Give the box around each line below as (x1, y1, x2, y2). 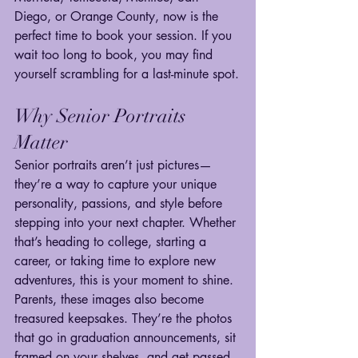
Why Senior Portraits (14, 104, 190, 128)
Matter (14, 130, 68, 154)
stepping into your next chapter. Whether (14, 214, 240, 231)
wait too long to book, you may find (14, 46, 217, 63)
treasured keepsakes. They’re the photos (14, 310, 236, 327)
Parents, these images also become (14, 291, 208, 308)
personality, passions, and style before (14, 195, 226, 212)
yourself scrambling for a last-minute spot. (14, 66, 239, 82)
